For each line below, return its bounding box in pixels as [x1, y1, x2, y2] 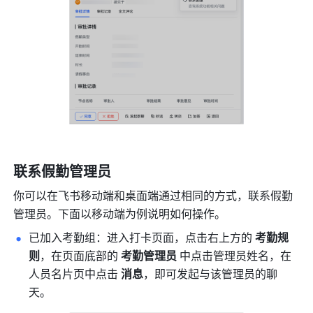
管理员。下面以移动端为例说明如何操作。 [13, 205, 226, 222]
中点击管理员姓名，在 [177, 247, 292, 264]
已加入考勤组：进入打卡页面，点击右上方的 [29, 229, 256, 246]
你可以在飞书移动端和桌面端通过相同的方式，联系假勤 [13, 187, 293, 204]
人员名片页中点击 [29, 265, 122, 282]
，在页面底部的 [40, 247, 122, 264]
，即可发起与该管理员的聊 [143, 265, 278, 282]
